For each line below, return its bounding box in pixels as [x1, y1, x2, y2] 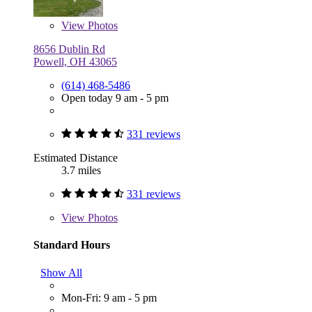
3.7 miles [61, 164, 101, 177]
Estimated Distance [33, 152, 118, 164]
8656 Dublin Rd [33, 43, 105, 56]
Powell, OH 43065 [33, 56, 117, 68]
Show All [40, 266, 82, 279]
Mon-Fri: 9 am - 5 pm [61, 291, 157, 304]
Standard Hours [33, 239, 110, 251]
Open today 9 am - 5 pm [61, 92, 169, 104]
